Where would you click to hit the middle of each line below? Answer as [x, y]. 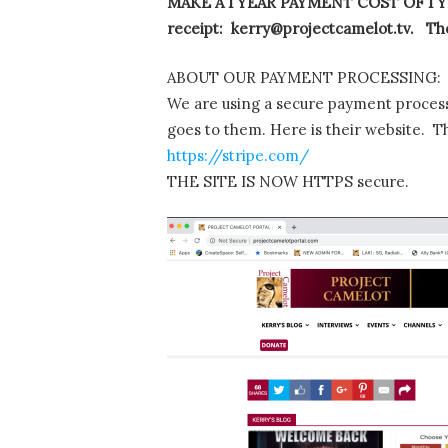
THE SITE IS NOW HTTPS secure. [288, 181]
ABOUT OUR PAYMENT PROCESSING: [304, 77]
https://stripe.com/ [238, 155]
